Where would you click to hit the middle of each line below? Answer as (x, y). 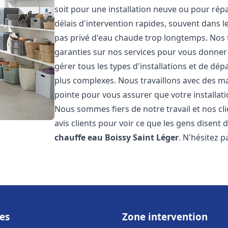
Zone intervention (165, 217)
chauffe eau (79, 137)
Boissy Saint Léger (142, 137)
